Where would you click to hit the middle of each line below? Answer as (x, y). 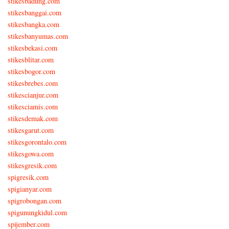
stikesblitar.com (31, 59)
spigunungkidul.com (37, 212)
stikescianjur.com (33, 95)
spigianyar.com (30, 189)
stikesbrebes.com (33, 83)
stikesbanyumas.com (38, 36)
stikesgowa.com (31, 153)
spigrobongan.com (35, 200)
